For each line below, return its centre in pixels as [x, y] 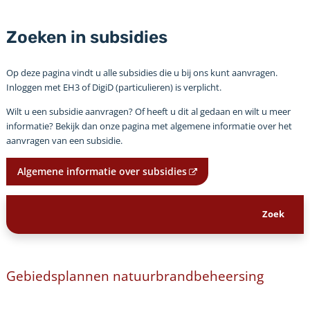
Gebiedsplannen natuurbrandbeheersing [135, 275]
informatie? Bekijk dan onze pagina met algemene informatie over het [149, 126]
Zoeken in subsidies [86, 37]
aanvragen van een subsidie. [64, 140]
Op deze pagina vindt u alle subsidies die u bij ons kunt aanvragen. [142, 72]
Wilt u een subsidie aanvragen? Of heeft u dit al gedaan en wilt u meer [148, 111]
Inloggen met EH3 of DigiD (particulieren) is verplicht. [113, 87]
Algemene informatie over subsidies [102, 171]
